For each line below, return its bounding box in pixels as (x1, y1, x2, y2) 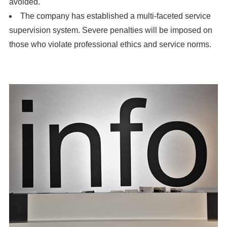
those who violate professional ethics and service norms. (9, 40, 211, 49)
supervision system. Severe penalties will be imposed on (9, 26, 212, 35)
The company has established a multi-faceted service (20, 12, 211, 21)
